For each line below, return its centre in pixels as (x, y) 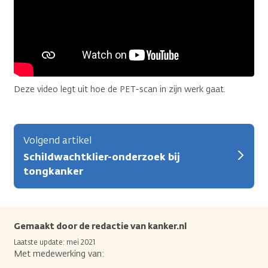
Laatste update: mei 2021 (54, 242)
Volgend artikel (57, 140)
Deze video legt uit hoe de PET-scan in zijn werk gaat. (120, 89)
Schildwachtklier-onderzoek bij (102, 157)
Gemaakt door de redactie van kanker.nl (100, 226)
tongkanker (53, 171)
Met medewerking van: (59, 254)
